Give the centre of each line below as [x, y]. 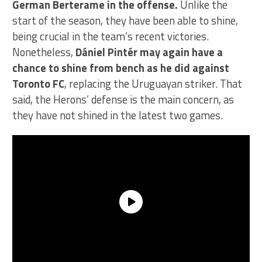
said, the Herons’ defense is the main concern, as [123, 99]
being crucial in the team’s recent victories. [111, 36]
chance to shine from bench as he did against [121, 68]
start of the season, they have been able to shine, [125, 20]
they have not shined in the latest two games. [118, 115]
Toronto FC [39, 83]
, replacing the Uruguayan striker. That [154, 83]
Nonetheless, [44, 52]
